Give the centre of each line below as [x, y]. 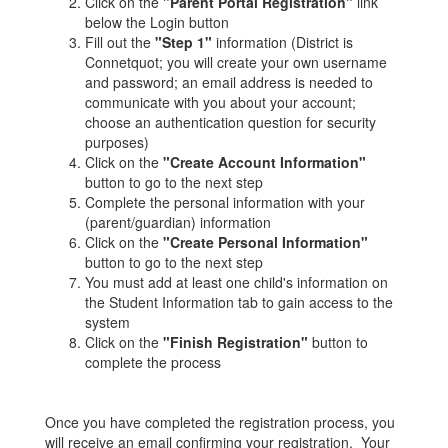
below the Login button [157, 22]
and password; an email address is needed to [229, 82]
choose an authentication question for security [230, 122]
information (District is [282, 42]
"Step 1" [183, 42]
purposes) [119, 142]
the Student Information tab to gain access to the [239, 302]
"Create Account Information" [264, 162]
